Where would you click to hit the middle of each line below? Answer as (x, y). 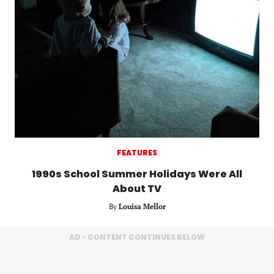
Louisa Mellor (142, 206)
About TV (137, 188)
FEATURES (137, 152)
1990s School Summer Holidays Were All (137, 174)
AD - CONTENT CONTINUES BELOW (137, 237)
